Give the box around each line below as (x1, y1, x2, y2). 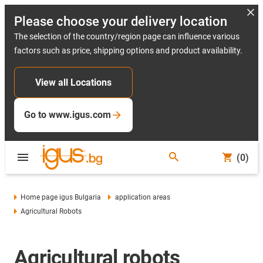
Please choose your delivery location (14, 14, 227, 29)
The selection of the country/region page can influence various (14, 32, 240, 41)
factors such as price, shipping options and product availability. (14, 46, 242, 55)
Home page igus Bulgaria (21, 193, 102, 201)
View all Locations (35, 77, 112, 88)
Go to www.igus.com (24, 109, 111, 120)
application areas (114, 193, 170, 201)
